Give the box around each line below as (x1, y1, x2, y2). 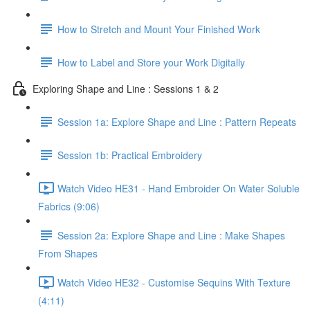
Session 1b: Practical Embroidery (57, 147, 202, 162)
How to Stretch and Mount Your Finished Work (57, 21, 260, 36)
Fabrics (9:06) (38, 199, 100, 213)
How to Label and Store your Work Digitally (57, 55, 245, 69)
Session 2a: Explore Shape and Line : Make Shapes (57, 228, 285, 242)
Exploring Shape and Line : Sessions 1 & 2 (33, 81, 219, 95)
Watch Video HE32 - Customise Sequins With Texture (57, 275, 291, 289)
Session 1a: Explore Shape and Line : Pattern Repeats (57, 114, 296, 129)
